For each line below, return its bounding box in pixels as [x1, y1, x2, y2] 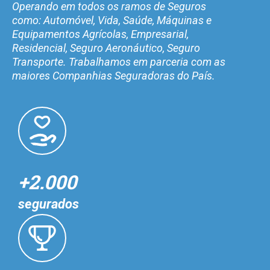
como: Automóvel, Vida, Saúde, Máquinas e [12, 13, 212, 27]
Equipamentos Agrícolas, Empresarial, [12, 27, 189, 40]
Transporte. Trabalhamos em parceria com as [12, 55, 225, 68]
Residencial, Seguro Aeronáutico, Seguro [12, 41, 200, 54]
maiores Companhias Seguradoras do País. [12, 69, 215, 82]
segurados [18, 196, 79, 212]
